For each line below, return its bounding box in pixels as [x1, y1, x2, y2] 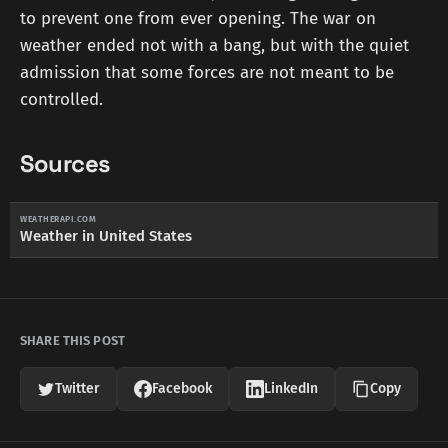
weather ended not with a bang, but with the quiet [20, 34, 409, 56]
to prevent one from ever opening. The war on [20, 7, 376, 29]
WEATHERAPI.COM [20, 213, 96, 224]
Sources [20, 149, 110, 180]
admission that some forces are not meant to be [20, 61, 394, 83]
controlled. [20, 88, 103, 110]
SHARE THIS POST [20, 332, 125, 348]
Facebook [152, 379, 212, 397]
